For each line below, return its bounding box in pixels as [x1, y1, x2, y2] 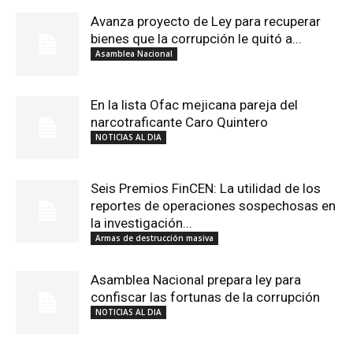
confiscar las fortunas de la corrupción [91, 289, 320, 306]
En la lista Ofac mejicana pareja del [91, 97, 298, 113]
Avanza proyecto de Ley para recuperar [91, 13, 321, 30]
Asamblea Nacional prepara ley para [91, 272, 301, 288]
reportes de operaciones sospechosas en [91, 198, 336, 214]
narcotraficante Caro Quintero [91, 114, 268, 131]
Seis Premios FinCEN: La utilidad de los [91, 180, 321, 197]
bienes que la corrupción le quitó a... [91, 31, 302, 47]
